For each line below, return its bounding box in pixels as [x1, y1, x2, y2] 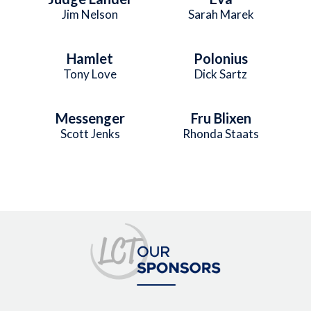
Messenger [55, 109, 125, 126]
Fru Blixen [190, 109, 251, 126]
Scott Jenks [60, 126, 120, 141]
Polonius [194, 49, 249, 67]
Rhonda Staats [183, 126, 260, 141]
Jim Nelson [62, 6, 119, 22]
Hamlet [67, 49, 114, 67]
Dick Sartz [194, 66, 248, 81]
